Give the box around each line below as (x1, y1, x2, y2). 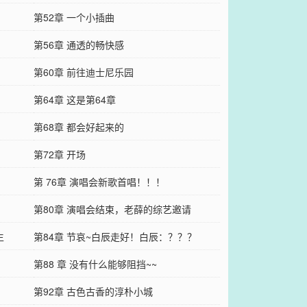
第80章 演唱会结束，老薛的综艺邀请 (33, 202, 191, 217)
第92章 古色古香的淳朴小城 (33, 284, 153, 299)
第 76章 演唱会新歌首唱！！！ (33, 175, 165, 189)
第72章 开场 (33, 147, 86, 162)
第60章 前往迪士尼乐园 (33, 65, 134, 79)
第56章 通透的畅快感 (33, 38, 124, 52)
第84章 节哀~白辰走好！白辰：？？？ (33, 230, 197, 244)
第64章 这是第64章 (33, 93, 116, 107)
